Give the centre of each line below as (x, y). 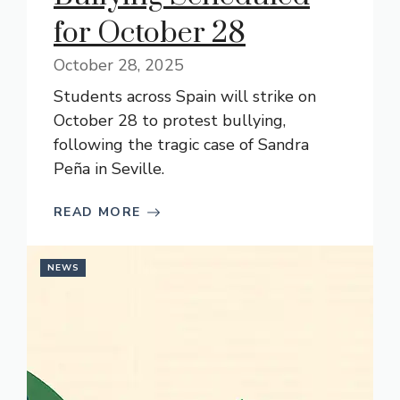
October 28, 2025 (119, 65)
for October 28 (150, 33)
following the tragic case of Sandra (181, 145)
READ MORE (97, 212)
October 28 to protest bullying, (170, 121)
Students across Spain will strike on (185, 96)
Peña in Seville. (109, 169)
